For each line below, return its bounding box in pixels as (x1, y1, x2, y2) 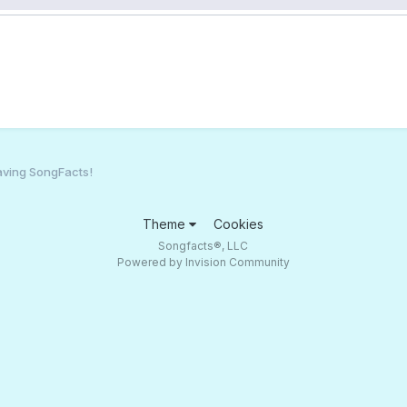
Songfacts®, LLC (158, 238, 249, 253)
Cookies (213, 215, 264, 232)
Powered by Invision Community (116, 254, 290, 269)
